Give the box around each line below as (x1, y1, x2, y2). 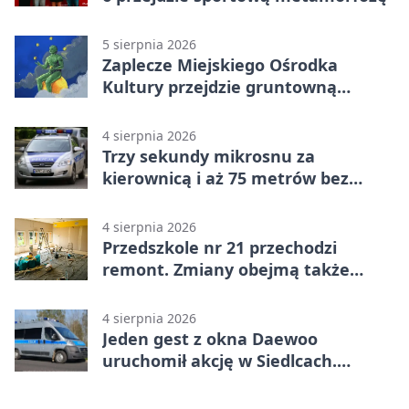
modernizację (102, 97, 213, 120)
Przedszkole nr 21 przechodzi (102, 236, 337, 258)
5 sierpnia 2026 (102, 35, 196, 53)
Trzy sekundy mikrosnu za (102, 144, 315, 167)
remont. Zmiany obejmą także (102, 257, 350, 280)
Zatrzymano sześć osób (102, 371, 291, 393)
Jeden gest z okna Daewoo (102, 327, 318, 350)
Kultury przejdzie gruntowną (102, 75, 337, 98)
